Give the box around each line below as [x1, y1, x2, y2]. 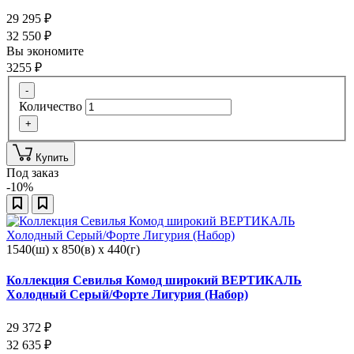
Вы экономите [6, 44, 87, 58]
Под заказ [6, 165, 58, 179]
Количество [19, 99, 82, 113]
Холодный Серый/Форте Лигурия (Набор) [6, 288, 248, 302]
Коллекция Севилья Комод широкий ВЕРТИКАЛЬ [6, 273, 302, 288]
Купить [36, 151, 69, 164]
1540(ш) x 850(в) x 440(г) [6, 242, 140, 256]
